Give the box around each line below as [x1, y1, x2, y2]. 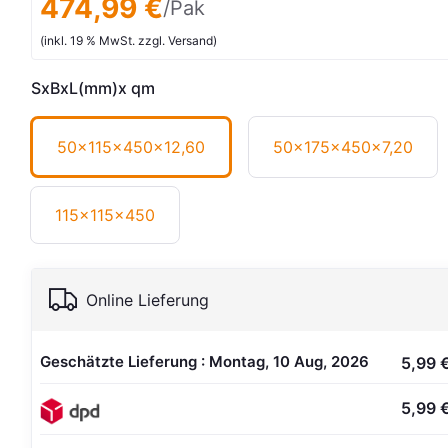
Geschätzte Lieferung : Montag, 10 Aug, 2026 [40, 352, 370, 371]
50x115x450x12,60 [57, 137, 206, 157]
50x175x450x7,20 [273, 137, 414, 157]
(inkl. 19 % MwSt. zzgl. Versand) [40, 33, 218, 48]
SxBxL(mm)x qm [31, 78, 156, 98]
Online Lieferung [86, 290, 210, 310]
